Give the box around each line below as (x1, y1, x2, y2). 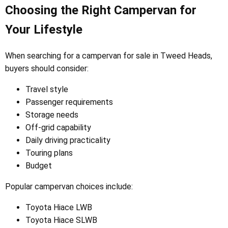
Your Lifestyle (5, 22, 82, 37)
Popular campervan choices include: (5, 181, 133, 191)
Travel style (25, 84, 68, 94)
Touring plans (25, 148, 73, 158)
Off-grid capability (25, 122, 91, 132)
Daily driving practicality (25, 135, 110, 145)
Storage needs (25, 109, 78, 120)
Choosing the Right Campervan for (5, 3, 196, 17)
